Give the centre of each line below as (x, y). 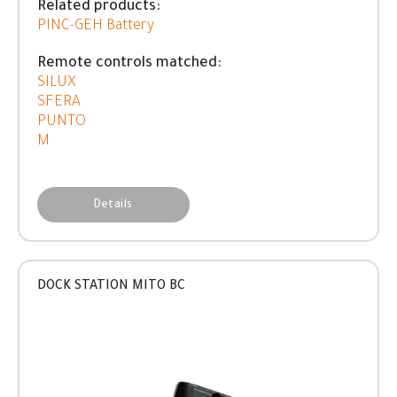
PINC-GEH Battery (96, 27)
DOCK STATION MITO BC (111, 287)
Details (113, 206)
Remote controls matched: (129, 64)
